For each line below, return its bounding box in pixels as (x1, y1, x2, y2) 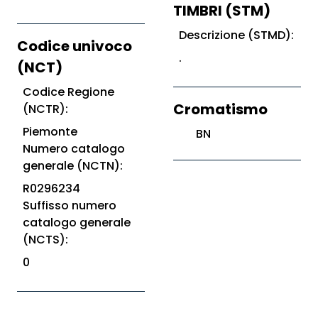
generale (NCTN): (23, 158, 123, 174)
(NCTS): (23, 231, 68, 248)
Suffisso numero (23, 197, 116, 214)
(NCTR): (23, 101, 68, 117)
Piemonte (23, 124, 77, 140)
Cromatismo (173, 99, 268, 119)
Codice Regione (23, 84, 114, 100)
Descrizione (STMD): (179, 27, 294, 43)
